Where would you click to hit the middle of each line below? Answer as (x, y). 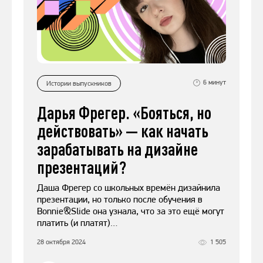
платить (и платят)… (77, 223)
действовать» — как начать (123, 131)
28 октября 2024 (61, 242)
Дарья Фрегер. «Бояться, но (124, 113)
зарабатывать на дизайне (117, 149)
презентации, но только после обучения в (120, 200)
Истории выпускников (79, 83)
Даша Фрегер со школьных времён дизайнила (129, 188)
